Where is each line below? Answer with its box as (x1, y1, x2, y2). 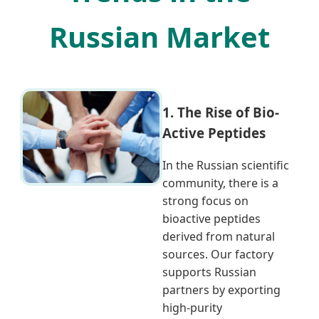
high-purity (162, 299, 222, 315)
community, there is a (162, 174, 278, 191)
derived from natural (162, 228, 275, 244)
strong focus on (162, 192, 249, 209)
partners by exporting (162, 281, 281, 298)
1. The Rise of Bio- (162, 103, 279, 122)
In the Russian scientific (162, 157, 289, 173)
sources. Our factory (162, 246, 273, 262)
